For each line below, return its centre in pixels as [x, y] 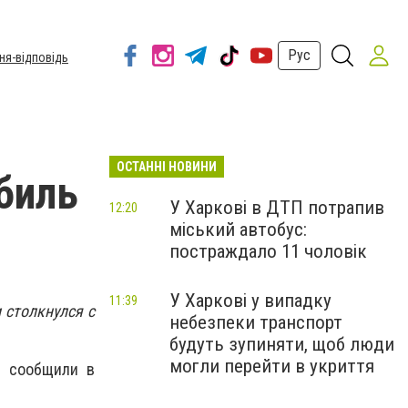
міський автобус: [238, 229]
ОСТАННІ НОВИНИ [167, 167]
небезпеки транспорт [256, 322]
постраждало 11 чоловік [268, 251]
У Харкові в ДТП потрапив [277, 208]
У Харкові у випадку [250, 301]
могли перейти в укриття [272, 366]
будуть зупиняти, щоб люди [282, 344]
